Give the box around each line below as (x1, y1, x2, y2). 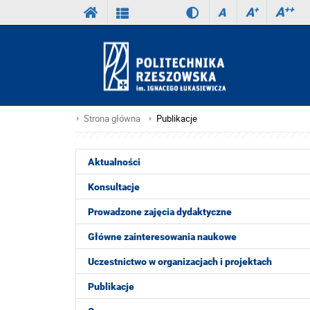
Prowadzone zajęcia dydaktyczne (88, 206, 232, 217)
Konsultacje (88, 181, 140, 192)
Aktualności (88, 156, 140, 167)
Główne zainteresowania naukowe (88, 231, 237, 242)
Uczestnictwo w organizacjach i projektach (88, 256, 272, 267)
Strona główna (84, 113, 140, 125)
